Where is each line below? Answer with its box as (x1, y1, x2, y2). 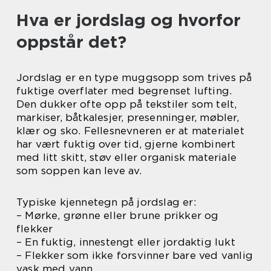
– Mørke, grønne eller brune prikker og (16, 209, 219, 221)
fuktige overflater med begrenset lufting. (16, 85, 232, 97)
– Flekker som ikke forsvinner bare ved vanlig (16, 249, 253, 261)
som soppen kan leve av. (16, 165, 142, 177)
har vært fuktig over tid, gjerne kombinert (16, 138, 236, 150)
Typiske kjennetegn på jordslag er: (16, 196, 196, 208)
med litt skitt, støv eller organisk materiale (16, 151, 237, 163)
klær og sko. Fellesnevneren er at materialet (16, 125, 244, 137)
